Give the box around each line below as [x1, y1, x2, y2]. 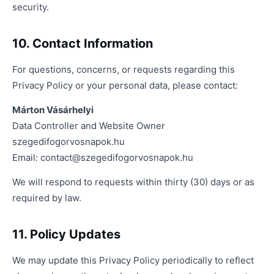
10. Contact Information [12, 36, 153, 51]
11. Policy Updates [12, 227, 120, 242]
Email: [12, 152, 40, 163]
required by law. [12, 192, 81, 204]
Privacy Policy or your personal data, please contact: [12, 80, 238, 91]
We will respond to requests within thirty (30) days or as [12, 176, 254, 188]
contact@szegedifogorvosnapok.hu [40, 152, 193, 163]
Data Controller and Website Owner [12, 120, 165, 131]
